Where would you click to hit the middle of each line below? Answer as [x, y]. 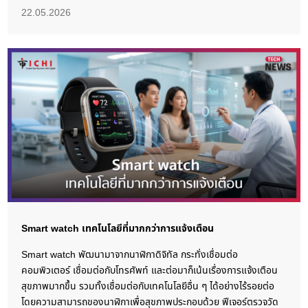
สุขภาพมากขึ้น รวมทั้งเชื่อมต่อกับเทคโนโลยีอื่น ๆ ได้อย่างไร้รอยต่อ [148, 286]
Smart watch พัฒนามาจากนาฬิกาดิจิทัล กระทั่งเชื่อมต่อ [130, 254]
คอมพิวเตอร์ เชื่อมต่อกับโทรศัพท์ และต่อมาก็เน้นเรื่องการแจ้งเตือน [150, 270]
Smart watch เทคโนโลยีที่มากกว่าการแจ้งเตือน [118, 228]
